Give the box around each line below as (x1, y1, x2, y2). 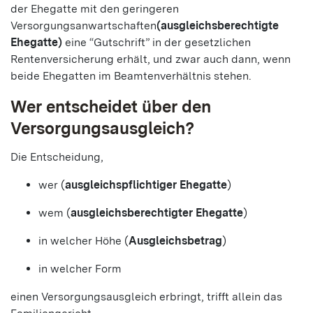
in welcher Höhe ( (38, 234, 129, 247)
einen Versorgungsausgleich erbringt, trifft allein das (10, 290, 282, 303)
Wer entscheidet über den (10, 96, 211, 117)
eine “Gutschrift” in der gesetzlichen (62, 36, 251, 49)
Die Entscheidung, (10, 150, 103, 163)
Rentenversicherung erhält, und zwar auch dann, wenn (10, 52, 291, 66)
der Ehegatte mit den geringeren (10, 2, 179, 15)
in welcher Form (38, 262, 122, 275)
